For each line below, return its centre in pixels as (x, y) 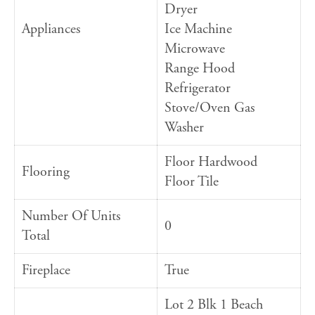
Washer (184, 128)
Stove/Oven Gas (210, 108)
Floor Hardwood (211, 162)
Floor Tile (192, 182)
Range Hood (200, 69)
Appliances (51, 30)
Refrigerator (198, 89)
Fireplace (46, 271)
